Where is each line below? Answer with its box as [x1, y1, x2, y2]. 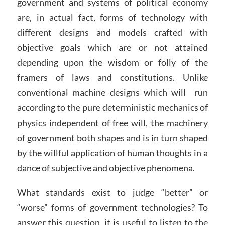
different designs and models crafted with [17, 26, 208, 38]
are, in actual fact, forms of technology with [17, 11, 208, 23]
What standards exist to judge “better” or [17, 187, 208, 198]
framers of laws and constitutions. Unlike [17, 71, 208, 83]
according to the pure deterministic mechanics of [17, 101, 208, 113]
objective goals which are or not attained [17, 41, 208, 53]
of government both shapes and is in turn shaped [17, 132, 208, 143]
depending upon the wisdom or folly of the [17, 56, 208, 68]
